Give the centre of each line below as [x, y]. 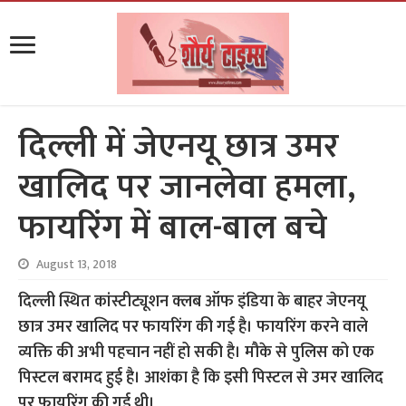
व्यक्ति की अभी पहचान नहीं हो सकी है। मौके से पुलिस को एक [197, 353]
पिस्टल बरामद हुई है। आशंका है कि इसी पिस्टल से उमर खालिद [201, 378]
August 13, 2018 [77, 265]
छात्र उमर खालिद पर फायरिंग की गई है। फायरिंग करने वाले [193, 327]
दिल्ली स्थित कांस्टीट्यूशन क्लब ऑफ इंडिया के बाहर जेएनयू [193, 302]
